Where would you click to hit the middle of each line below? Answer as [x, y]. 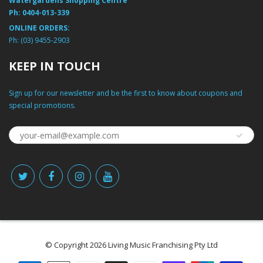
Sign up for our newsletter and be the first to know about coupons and [126, 93]
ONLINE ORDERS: [39, 28]
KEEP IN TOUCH [55, 66]
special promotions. [42, 105]
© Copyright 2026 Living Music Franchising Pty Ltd [131, 245]
